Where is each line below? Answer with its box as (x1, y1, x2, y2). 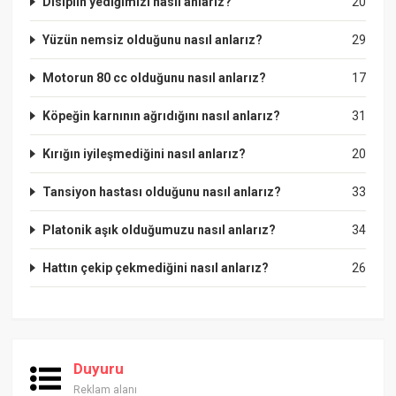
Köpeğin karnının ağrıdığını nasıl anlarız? (42, 108, 281, 123)
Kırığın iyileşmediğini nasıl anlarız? (42, 146, 247, 161)
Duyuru (73, 359, 125, 377)
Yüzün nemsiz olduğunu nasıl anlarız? (42, 32, 263, 47)
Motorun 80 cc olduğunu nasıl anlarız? (42, 70, 267, 85)
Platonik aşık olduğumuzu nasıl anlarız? (42, 222, 277, 237)
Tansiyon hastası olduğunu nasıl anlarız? (42, 184, 282, 199)
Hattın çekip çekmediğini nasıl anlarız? (42, 260, 270, 275)
